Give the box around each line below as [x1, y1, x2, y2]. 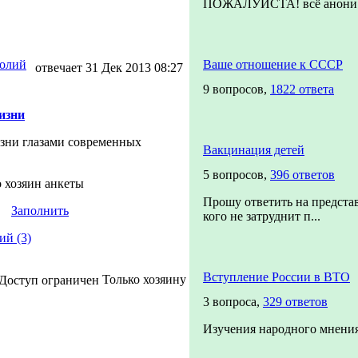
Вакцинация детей [203, 143, 304, 157]
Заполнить [11, 204, 69, 217]
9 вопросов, [203, 82, 270, 96]
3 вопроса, [203, 295, 263, 308]
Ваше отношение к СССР [203, 58, 343, 71]
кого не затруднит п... [203, 209, 320, 223]
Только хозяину [99, 272, 186, 286]
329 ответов [263, 295, 328, 308]
